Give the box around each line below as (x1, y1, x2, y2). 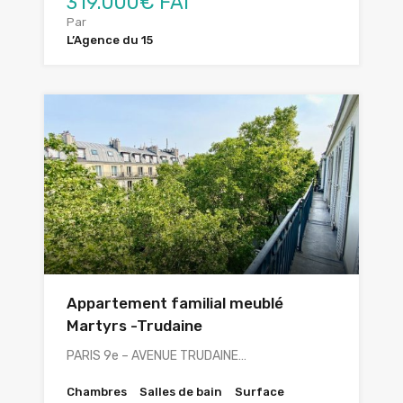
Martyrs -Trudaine (67, 316, 202, 335)
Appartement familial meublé (67, 293, 283, 312)
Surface (235, 384, 284, 399)
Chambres (67, 384, 127, 399)
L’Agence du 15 (67, 32, 153, 47)
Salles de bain (139, 384, 222, 399)
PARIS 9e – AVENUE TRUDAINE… (67, 347, 246, 363)
